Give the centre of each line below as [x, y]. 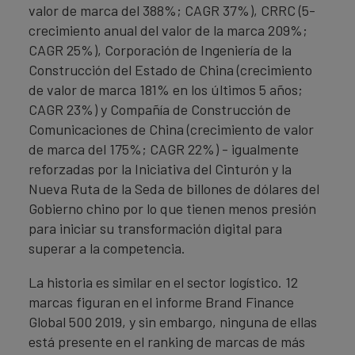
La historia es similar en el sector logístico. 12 [163, 282]
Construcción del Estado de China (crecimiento [170, 70]
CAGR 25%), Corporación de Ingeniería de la [160, 50]
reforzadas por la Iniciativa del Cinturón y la [160, 169]
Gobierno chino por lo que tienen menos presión [172, 208]
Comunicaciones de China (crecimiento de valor [171, 129]
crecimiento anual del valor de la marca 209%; [168, 30]
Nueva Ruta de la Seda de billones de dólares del [174, 189]
